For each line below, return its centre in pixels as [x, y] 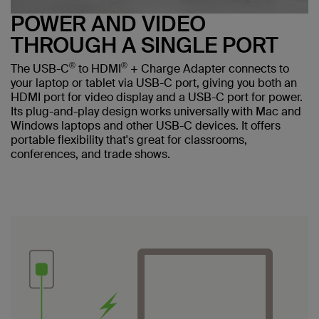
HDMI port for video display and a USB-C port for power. [157, 97]
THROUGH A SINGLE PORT [145, 45]
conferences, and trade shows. [90, 154]
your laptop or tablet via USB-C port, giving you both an [154, 83]
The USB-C [40, 68]
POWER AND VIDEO [108, 23]
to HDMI [98, 68]
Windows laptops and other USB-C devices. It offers [146, 125]
